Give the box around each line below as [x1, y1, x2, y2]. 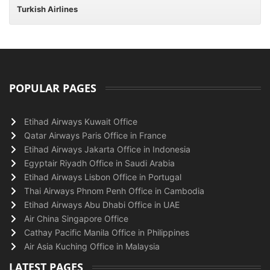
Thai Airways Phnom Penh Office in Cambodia [24, 186, 204, 196]
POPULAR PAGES [9, 81, 96, 95]
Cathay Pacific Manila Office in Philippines [24, 227, 189, 237]
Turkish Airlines [17, 4, 78, 14]
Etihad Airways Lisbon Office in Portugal [24, 172, 181, 182]
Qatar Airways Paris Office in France [24, 130, 166, 140]
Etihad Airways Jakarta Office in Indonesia [24, 144, 190, 154]
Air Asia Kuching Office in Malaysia [24, 241, 160, 251]
